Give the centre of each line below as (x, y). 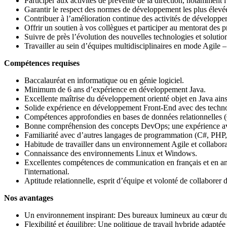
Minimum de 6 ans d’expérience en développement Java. (115, 89)
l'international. (48, 171)
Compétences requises (42, 63)
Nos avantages (30, 198)
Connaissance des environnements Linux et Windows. (111, 153)
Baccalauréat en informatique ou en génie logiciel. (104, 80)
